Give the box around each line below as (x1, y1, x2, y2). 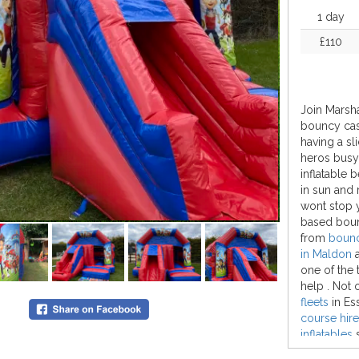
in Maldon (301, 248, 352, 260)
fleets (301, 296, 329, 309)
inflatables (301, 328, 353, 341)
